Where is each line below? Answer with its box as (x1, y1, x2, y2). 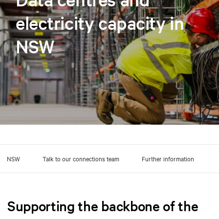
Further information (142, 153, 194, 163)
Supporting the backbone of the (7, 197, 198, 215)
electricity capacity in (16, 11, 184, 35)
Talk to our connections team (43, 153, 119, 163)
